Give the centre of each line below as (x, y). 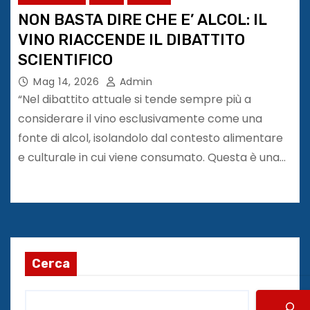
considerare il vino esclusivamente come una (140, 118)
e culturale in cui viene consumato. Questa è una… (152, 157)
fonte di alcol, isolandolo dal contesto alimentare (151, 138)
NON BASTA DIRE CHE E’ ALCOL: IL (143, 19)
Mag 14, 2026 (66, 81)
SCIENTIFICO (67, 60)
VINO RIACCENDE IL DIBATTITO (131, 39)
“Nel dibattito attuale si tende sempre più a (135, 99)
